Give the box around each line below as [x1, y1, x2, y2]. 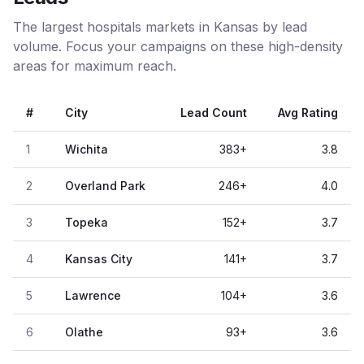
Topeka [65, 215, 108, 229]
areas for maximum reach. [13, 58, 176, 74]
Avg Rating [278, 106, 338, 119]
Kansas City [65, 252, 132, 266]
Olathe [65, 325, 103, 339]
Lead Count [180, 106, 247, 119]
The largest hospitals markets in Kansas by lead [13, 19, 307, 35]
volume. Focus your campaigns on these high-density [13, 38, 343, 54]
